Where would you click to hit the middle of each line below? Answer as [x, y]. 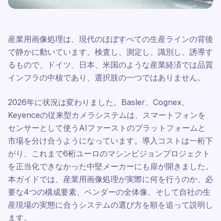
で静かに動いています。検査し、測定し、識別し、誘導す [110, 52]
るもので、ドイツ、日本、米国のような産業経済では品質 [110, 65]
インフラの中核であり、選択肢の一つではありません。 [107, 77]
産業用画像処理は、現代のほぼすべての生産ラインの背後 [110, 39]
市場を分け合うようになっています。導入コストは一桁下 [110, 141]
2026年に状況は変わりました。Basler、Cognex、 [99, 102]
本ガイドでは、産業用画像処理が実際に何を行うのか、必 [110, 179]
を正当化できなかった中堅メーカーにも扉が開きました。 [110, 166]
